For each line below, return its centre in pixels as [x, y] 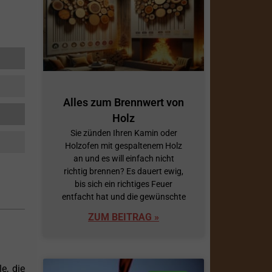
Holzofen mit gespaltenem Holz [124, 146]
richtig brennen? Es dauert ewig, [124, 172]
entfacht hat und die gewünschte [124, 197]
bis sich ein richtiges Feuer [124, 184]
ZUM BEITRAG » [124, 217]
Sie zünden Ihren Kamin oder [124, 133]
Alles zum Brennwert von [124, 103]
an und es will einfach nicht [124, 159]
